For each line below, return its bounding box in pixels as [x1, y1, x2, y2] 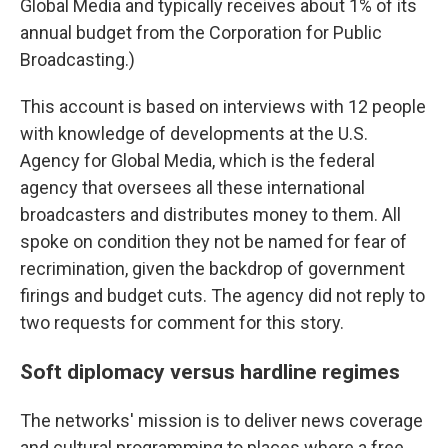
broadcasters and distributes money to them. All [20, 204, 401, 225]
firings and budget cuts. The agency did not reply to [20, 285, 425, 306]
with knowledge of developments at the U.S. [20, 123, 368, 144]
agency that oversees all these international [20, 177, 365, 198]
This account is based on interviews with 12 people [20, 96, 426, 117]
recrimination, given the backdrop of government [20, 258, 405, 279]
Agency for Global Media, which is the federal [20, 150, 375, 171]
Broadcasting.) [20, 49, 135, 70]
